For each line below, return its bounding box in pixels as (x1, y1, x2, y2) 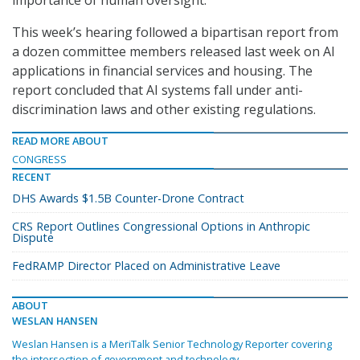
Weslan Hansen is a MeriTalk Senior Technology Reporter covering (12, 336, 332, 351)
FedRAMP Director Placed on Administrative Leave (12, 257, 280, 273)
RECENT (12, 169, 51, 184)
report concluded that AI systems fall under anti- (12, 80, 303, 99)
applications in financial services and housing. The (12, 61, 313, 80)
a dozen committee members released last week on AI (12, 42, 335, 60)
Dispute (12, 229, 54, 245)
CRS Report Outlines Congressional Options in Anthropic (12, 218, 310, 234)
